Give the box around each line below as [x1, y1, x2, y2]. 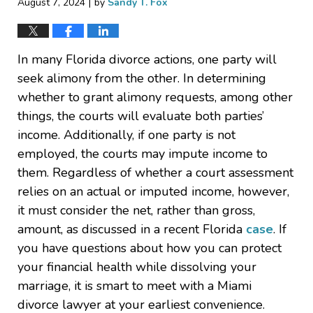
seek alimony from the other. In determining [17, 70, 266, 87]
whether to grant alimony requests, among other [17, 89, 293, 106]
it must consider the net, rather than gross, [17, 202, 255, 219]
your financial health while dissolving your [17, 259, 256, 276]
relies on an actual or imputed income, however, [17, 183, 289, 201]
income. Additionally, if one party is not [17, 126, 235, 144]
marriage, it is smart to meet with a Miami [17, 277, 252, 295]
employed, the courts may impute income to [17, 145, 268, 163]
